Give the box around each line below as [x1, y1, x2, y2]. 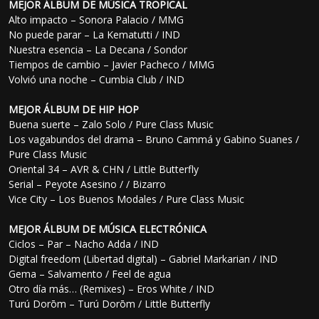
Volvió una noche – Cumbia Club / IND [9, 73, 185, 87]
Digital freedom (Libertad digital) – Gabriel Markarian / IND [9, 252, 278, 266]
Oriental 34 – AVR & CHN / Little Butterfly [9, 162, 199, 177]
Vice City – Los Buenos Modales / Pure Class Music [9, 192, 245, 206]
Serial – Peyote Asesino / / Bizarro [9, 177, 167, 192]
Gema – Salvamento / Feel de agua [9, 267, 172, 281]
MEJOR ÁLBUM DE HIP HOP [9, 103, 140, 117]
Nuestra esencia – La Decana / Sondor [9, 43, 188, 57]
